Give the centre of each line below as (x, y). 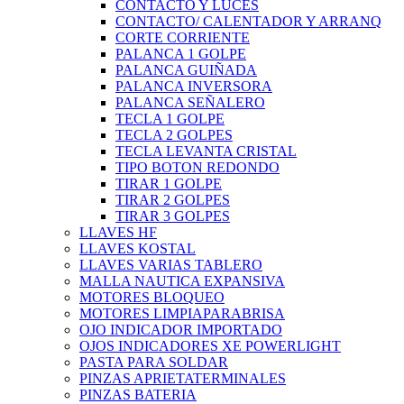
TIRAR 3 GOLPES (173, 216)
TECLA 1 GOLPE (170, 119)
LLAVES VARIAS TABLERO (171, 265)
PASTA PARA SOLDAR (154, 363)
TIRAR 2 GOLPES (173, 200)
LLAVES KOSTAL (138, 249)
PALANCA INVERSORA (194, 87)
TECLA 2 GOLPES (174, 135)
